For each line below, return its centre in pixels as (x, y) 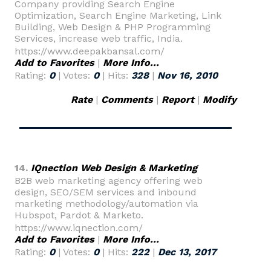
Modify (220, 100)
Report (178, 100)
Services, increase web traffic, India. (99, 38)
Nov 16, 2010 (188, 75)
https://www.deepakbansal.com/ (90, 51)
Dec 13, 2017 (187, 252)
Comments (127, 100)
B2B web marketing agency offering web (109, 181)
